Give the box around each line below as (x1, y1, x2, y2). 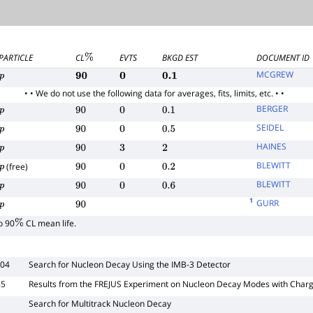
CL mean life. (23, 217, 76, 229)
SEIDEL (256, 121, 284, 133)
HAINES (256, 140, 287, 152)
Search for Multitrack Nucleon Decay (29, 297, 172, 310)
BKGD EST (162, 51, 198, 64)
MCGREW (256, 68, 294, 80)
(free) (3, 160, 28, 173)
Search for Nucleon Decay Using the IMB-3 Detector (29, 258, 231, 270)
